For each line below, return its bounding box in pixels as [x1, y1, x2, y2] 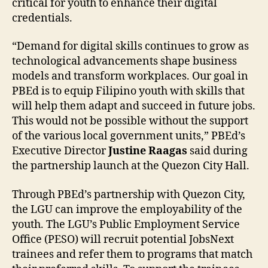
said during [187, 144, 248, 158]
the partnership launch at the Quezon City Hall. [12, 159, 249, 173]
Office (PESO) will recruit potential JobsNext [12, 232, 234, 246]
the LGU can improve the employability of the [12, 202, 242, 217]
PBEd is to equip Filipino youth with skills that [12, 84, 245, 98]
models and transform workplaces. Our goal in [12, 69, 248, 83]
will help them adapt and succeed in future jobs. [12, 99, 255, 113]
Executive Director [12, 144, 108, 158]
